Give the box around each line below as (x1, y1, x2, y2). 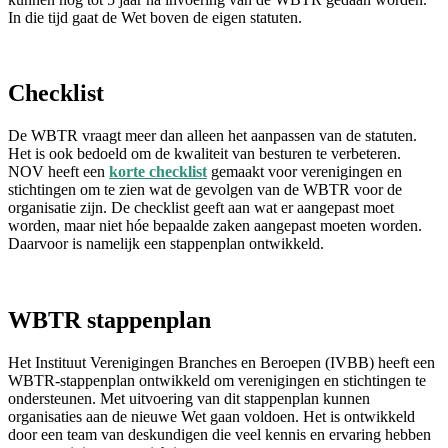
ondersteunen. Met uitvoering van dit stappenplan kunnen (8, 390, 370, 408)
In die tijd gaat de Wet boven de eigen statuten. (8, 8, 302, 26)
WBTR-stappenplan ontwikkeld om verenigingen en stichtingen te (8, 372, 426, 390)
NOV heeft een (8, 163, 109, 181)
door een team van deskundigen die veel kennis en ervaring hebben (8, 426, 431, 444)
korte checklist (109, 163, 207, 181)
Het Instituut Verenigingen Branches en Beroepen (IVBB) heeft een (8, 354, 435, 372)
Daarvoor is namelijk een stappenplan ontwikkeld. (8, 235, 324, 253)
